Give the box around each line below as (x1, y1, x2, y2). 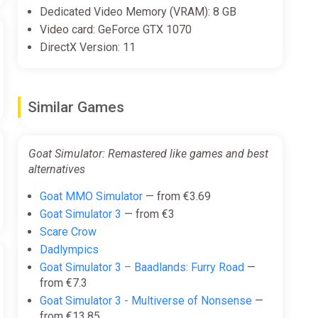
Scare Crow (39, 224, 97, 238)
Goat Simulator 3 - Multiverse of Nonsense (39, 293, 252, 307)
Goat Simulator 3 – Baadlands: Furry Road (39, 260, 244, 274)
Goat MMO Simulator (39, 189, 143, 203)
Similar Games (27, 98, 124, 116)
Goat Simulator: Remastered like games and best (28, 146, 268, 160)
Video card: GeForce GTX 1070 (39, 22, 192, 36)
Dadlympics (39, 242, 99, 256)
